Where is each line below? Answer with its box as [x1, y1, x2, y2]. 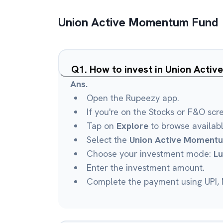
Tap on [87, 120, 116, 131]
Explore [116, 120, 148, 131]
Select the [87, 134, 129, 145]
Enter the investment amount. [87, 162, 205, 173]
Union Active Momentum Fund [58, 14, 218, 30]
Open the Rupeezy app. [87, 92, 179, 104]
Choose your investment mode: [87, 148, 214, 159]
